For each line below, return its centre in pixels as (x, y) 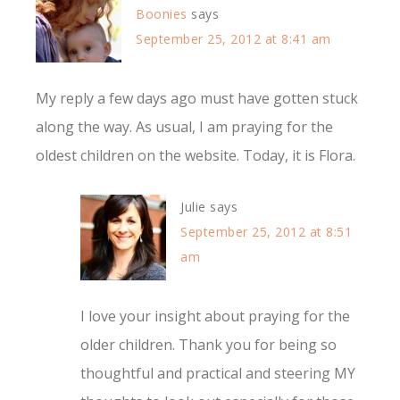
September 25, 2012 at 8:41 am (233, 39)
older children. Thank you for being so (208, 345)
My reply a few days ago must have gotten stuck (197, 99)
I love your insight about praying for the (215, 317)
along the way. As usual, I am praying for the (184, 127)
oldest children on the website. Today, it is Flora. (196, 156)
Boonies (162, 14)
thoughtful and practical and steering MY (218, 374)
